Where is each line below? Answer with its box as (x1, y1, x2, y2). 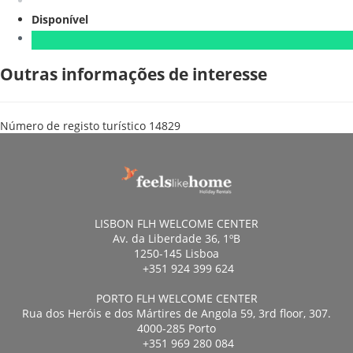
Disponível (32, 11, 95, 27)
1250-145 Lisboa (134, 246, 219, 261)
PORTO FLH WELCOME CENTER (95, 291, 258, 306)
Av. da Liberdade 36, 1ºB (113, 231, 240, 246)
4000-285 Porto (137, 321, 216, 336)
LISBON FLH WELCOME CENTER (95, 216, 258, 231)
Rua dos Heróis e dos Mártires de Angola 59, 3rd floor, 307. (22, 306, 331, 321)
